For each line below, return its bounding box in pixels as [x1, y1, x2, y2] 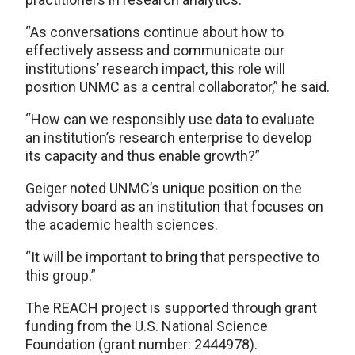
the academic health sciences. [25, 216, 218, 233]
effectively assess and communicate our [25, 41, 284, 59]
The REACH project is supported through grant [25, 299, 317, 316]
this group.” [25, 266, 96, 284]
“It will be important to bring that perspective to [25, 248, 319, 265]
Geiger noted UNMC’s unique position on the [25, 179, 302, 197]
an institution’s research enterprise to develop [25, 128, 312, 146]
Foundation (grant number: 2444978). [25, 335, 258, 353]
